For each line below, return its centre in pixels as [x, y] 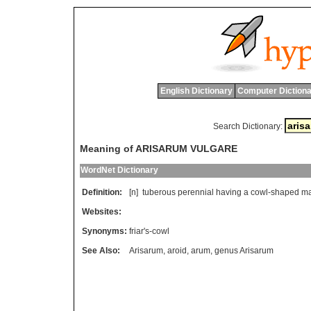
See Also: [101, 251]
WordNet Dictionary [119, 170]
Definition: [102, 193]
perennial [196, 193]
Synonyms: [104, 232]
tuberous [159, 193]
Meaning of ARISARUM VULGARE [159, 149]
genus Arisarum [244, 251]
